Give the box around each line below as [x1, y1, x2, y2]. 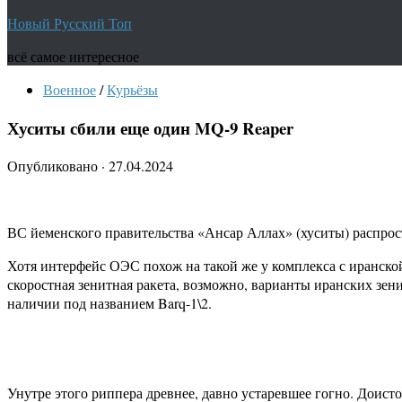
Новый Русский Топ [7, 13, 132, 32]
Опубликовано [7, 156, 101, 176]
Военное [43, 80, 96, 99]
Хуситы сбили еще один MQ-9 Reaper [7, 115, 293, 140]
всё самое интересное [7, 47, 139, 66]
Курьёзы [107, 80, 158, 99]
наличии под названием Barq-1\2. [7, 293, 212, 313]
